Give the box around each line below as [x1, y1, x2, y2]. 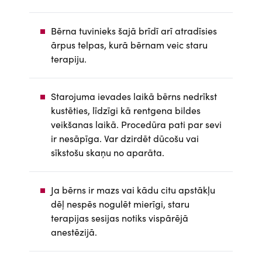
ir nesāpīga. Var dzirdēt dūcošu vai [51, 132, 199, 145]
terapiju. [51, 52, 87, 65]
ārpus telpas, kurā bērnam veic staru [51, 38, 208, 51]
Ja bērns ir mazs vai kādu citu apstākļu [51, 183, 215, 196]
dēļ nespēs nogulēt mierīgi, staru [51, 197, 189, 211]
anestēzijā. [51, 225, 97, 239]
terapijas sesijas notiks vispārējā [51, 211, 188, 225]
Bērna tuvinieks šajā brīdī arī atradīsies [51, 24, 217, 37]
